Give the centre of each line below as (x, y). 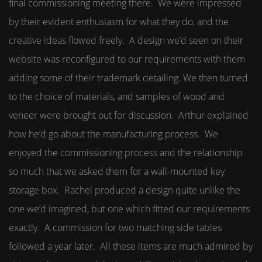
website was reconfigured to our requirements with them (127, 59)
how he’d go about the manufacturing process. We (113, 134)
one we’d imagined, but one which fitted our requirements (129, 209)
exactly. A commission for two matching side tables (115, 227)
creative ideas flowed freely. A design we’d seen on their (126, 40)
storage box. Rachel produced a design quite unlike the (125, 190)
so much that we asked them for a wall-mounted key (117, 171)
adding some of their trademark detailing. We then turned (128, 78)
